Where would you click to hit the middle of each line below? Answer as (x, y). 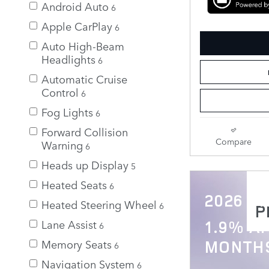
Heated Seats (74, 184)
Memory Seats (77, 243)
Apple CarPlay (77, 26)
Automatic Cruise (84, 78)
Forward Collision (85, 131)
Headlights (68, 59)
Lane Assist (69, 224)
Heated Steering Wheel (99, 204)
